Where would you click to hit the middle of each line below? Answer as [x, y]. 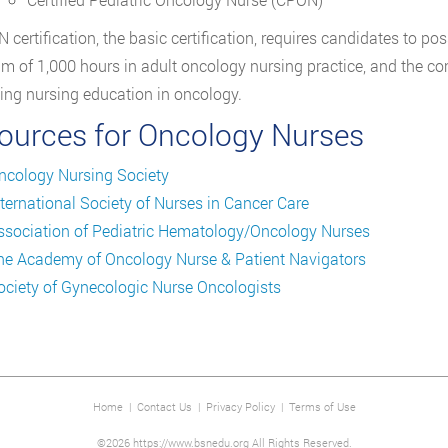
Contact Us [164, 406]
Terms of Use [322, 406]
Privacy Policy [240, 406]
